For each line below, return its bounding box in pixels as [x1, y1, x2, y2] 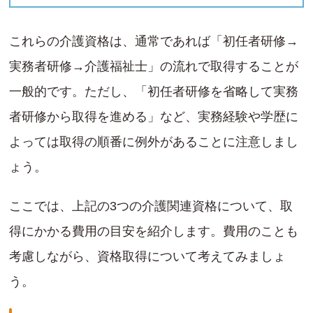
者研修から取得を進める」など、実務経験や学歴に [9, 110, 298, 124]
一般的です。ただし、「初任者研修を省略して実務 [9, 85, 298, 99]
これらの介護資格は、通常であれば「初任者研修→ [9, 34, 298, 49]
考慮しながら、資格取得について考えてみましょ [9, 249, 286, 264]
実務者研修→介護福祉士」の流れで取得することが [9, 59, 298, 74]
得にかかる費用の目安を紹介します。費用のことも [9, 224, 298, 239]
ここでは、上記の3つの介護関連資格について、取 [9, 199, 293, 214]
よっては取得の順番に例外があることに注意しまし [9, 135, 298, 150]
